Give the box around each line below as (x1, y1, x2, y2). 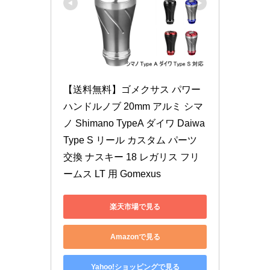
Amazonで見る (110, 232, 160, 241)
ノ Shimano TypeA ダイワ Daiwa (63, 118, 205, 129)
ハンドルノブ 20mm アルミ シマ (63, 101, 203, 112)
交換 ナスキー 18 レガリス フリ (63, 152, 199, 163)
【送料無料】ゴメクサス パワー (63, 84, 201, 95)
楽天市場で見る (110, 202, 160, 211)
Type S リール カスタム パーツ (63, 135, 197, 146)
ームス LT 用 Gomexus (63, 169, 161, 180)
